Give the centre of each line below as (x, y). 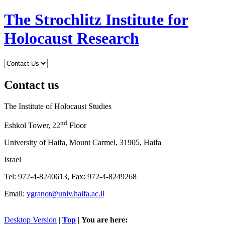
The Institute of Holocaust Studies (58, 106)
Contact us (31, 85)
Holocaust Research (72, 38)
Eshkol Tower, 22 (32, 126)
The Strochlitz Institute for (96, 20)
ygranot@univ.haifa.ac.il (66, 194)
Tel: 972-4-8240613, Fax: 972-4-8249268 (70, 177)
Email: (15, 194)
